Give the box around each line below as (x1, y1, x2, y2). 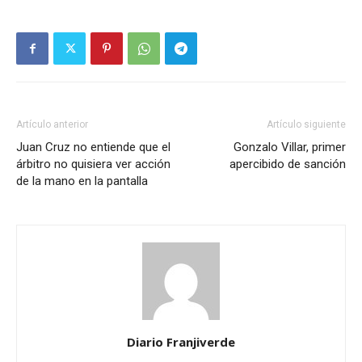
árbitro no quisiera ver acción (16, 157, 170, 171)
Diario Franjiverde (127, 334, 235, 350)
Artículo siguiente (267, 119, 346, 130)
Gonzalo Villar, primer (234, 140, 346, 154)
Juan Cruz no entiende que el (16, 140, 170, 154)
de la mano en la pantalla (16, 174, 148, 188)
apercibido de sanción (229, 157, 346, 171)
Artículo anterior (16, 119, 88, 130)
